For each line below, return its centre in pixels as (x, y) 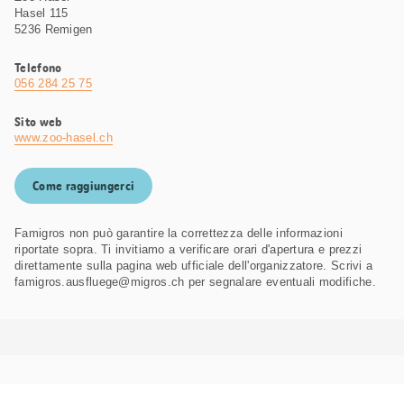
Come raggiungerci (84, 186)
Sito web (38, 122)
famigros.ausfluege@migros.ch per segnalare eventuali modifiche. (195, 282)
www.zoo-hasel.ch (64, 138)
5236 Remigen (54, 30)
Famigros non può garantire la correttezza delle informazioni (179, 234)
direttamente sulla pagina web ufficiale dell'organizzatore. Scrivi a (194, 266)
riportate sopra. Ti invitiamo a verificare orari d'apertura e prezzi (188, 250)
